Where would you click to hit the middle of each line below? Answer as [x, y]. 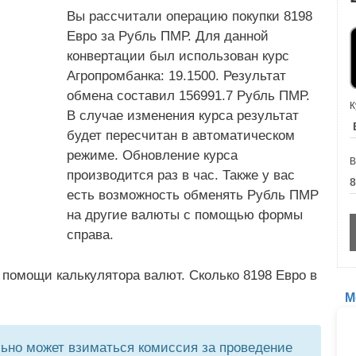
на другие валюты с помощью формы [185, 215]
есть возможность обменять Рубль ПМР [193, 195]
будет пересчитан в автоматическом [181, 135]
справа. [90, 235]
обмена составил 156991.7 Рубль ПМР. [188, 96]
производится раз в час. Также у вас [181, 175]
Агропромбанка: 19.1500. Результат [176, 76]
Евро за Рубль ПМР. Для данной [168, 36]
